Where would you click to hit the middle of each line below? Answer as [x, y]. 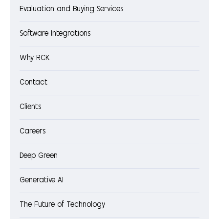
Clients [30, 108]
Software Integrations [55, 34]
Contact [33, 83]
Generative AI [42, 181]
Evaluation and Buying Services [71, 10]
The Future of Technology [62, 205]
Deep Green [39, 156]
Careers [33, 132]
